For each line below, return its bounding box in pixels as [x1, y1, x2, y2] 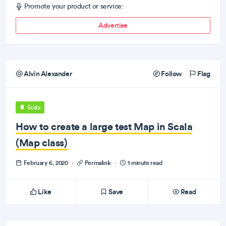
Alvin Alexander [22, 69, 72, 78]
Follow [159, 69, 182, 78]
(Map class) [16, 136, 68, 149]
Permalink [83, 159, 112, 166]
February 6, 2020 [22, 159, 69, 166]
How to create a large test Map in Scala [16, 120, 193, 133]
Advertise [98, 21, 128, 30]
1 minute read [126, 159, 162, 166]
